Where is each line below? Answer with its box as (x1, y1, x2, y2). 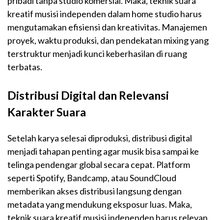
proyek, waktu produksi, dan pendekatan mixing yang (7, 35, 209, 46)
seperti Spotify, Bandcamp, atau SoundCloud (7, 172, 176, 184)
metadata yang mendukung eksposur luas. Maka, (7, 199, 192, 210)
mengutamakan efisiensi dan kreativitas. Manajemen (7, 22, 207, 33)
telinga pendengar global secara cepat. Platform (7, 159, 190, 170)
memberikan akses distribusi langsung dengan (7, 186, 182, 197)
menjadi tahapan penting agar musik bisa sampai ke (7, 146, 199, 157)
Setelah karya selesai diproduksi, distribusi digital (7, 133, 192, 144)
